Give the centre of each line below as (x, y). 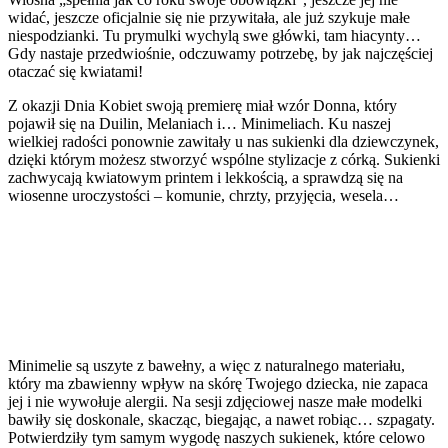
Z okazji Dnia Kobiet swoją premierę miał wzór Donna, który (202, 105)
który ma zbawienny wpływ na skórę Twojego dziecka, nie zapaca (218, 383)
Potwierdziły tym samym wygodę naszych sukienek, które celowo (216, 437)
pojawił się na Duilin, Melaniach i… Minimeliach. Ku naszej (199, 123)
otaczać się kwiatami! (75, 71)
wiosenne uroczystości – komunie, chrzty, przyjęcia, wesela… (203, 195)
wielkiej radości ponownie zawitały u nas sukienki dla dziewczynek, (223, 141)
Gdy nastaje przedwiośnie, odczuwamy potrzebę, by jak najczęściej (220, 53)
